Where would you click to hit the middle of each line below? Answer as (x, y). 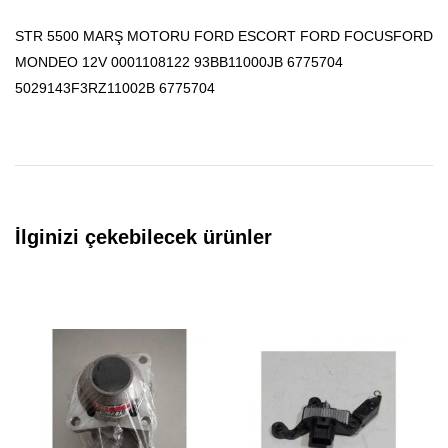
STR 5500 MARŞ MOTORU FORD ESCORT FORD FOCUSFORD (224, 36)
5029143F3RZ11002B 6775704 (115, 88)
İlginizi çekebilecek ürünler (143, 237)
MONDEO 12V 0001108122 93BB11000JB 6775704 (179, 62)
